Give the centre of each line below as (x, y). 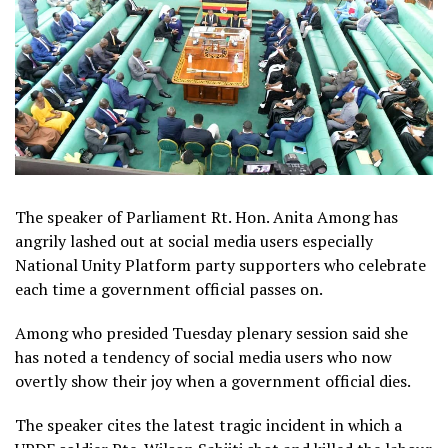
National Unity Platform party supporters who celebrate (220, 264)
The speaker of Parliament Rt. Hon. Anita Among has (206, 216)
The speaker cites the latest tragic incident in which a (208, 424)
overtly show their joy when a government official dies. (213, 380)
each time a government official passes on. (169, 288)
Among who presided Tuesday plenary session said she (211, 332)
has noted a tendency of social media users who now (203, 356)
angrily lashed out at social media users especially (194, 240)
